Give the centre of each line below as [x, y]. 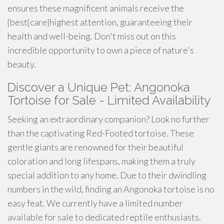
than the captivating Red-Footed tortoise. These [101, 133]
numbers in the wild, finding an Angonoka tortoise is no [111, 189]
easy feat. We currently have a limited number [95, 203]
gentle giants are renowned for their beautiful [95, 147]
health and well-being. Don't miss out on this [92, 36]
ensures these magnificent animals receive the [96, 8]
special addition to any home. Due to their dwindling [107, 175]
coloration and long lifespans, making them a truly [101, 161]
